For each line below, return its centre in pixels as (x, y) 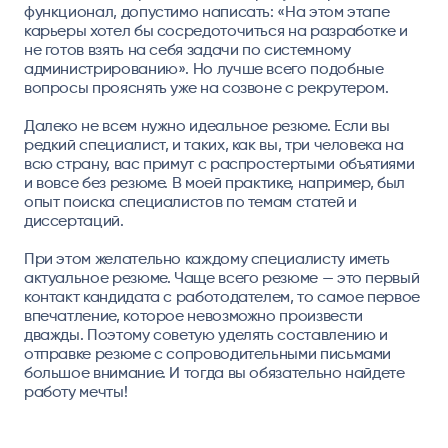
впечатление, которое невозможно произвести (193, 315)
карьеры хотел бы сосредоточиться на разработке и (215, 30)
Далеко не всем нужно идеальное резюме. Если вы (206, 125)
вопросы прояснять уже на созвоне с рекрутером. (206, 87)
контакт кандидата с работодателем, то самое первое (221, 296)
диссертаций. (73, 220)
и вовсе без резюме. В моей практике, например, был (214, 182)
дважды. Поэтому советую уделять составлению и (205, 334)
